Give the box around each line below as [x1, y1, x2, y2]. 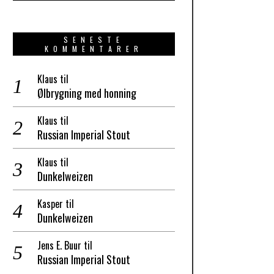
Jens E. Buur [37, 238, 81, 253]
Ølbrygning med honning [37, 85, 136, 102]
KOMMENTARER [44, 43, 143, 54]
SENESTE [63, 34, 124, 45]
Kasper [37, 196, 63, 212]
